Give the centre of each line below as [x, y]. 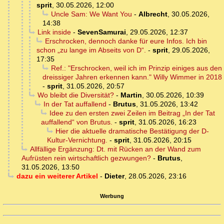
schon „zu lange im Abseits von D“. [91, 50]
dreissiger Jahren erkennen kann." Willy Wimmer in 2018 [132, 77]
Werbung [112, 196]
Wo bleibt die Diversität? [75, 95]
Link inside [54, 32]
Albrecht [153, 14]
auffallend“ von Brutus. [77, 122]
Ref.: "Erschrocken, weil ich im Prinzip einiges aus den [136, 68]
